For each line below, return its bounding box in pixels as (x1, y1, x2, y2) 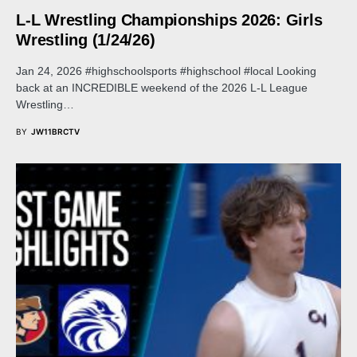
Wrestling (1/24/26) (16, 30, 155, 49)
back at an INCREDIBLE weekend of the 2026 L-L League (16, 80, 308, 94)
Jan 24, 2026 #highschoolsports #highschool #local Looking (16, 64, 316, 77)
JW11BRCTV (31, 126, 80, 136)
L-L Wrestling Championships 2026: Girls (16, 10, 323, 29)
